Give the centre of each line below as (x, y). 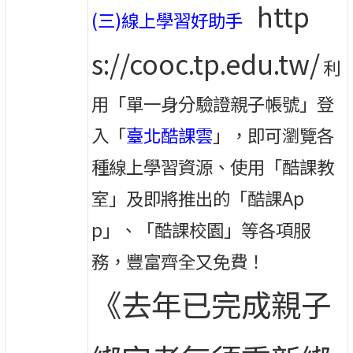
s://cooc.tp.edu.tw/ (206, 64)
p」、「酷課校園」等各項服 (201, 230)
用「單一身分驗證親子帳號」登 (213, 104)
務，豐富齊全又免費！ (178, 261)
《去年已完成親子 (212, 304)
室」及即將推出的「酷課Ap (198, 198)
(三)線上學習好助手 (169, 20)
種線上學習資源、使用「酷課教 (213, 167)
